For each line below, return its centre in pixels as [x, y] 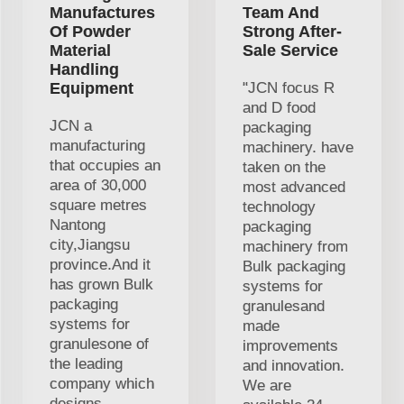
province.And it [100, 264]
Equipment [92, 88]
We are [267, 385]
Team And [281, 12]
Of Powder [90, 31]
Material [80, 50]
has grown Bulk [101, 284]
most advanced [294, 187]
